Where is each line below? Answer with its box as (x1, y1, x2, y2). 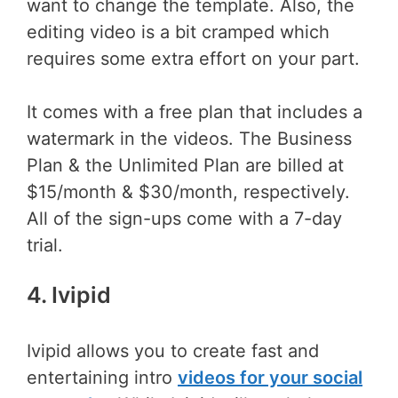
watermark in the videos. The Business (27, 127, 352, 149)
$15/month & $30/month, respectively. (27, 180, 350, 203)
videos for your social (178, 367, 362, 389)
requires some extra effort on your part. (27, 47, 360, 69)
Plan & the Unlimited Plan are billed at (27, 154, 344, 176)
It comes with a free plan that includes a (27, 100, 362, 123)
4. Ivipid (27, 281, 111, 308)
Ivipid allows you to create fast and (27, 340, 319, 362)
